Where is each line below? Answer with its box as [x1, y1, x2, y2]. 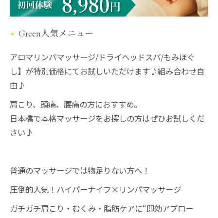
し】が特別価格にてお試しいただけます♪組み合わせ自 [10, 65, 204, 77]
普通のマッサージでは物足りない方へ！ [10, 164, 150, 176]
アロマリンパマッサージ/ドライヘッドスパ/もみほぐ [10, 51, 195, 63]
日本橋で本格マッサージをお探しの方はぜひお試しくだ [10, 112, 204, 124]
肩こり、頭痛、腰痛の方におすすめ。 [10, 98, 142, 110]
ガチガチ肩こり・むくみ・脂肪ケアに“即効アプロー [10, 202, 193, 214]
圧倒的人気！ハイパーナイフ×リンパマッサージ [10, 183, 181, 195]
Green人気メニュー [18, 27, 93, 40]
